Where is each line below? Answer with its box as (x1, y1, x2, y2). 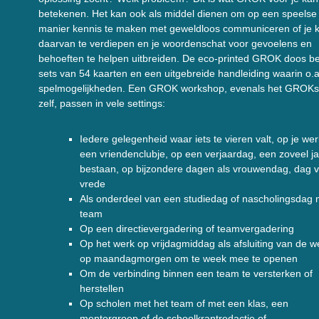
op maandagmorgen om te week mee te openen (80, 253, 298, 264)
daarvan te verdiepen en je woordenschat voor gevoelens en (38, 38, 312, 49)
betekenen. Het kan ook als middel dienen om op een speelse (38, 8, 317, 19)
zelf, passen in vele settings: (38, 98, 165, 109)
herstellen (80, 283, 124, 294)
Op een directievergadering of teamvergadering (80, 223, 294, 234)
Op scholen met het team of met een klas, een (80, 298, 288, 309)
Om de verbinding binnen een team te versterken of (80, 268, 313, 279)
